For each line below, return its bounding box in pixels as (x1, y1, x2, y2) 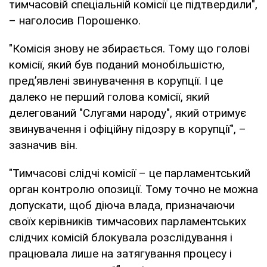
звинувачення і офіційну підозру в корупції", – (9, 122, 246, 136)
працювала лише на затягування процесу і (9, 246, 232, 260)
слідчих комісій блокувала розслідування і (9, 230, 232, 244)
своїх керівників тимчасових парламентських (9, 214, 246, 228)
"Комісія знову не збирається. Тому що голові (9, 41, 250, 55)
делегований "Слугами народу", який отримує (9, 105, 246, 120)
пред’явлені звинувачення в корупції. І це (9, 73, 223, 88)
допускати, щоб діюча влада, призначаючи (9, 198, 235, 212)
